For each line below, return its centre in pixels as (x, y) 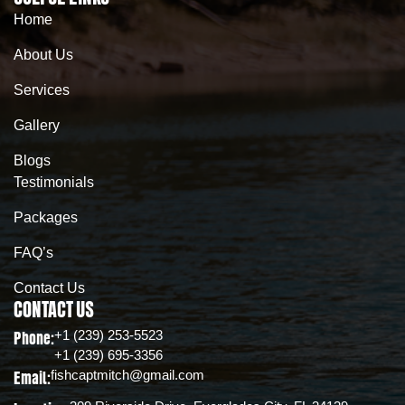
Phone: (34, 339)
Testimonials (54, 182)
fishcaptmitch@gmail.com (127, 374)
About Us (43, 54)
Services (42, 89)
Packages (46, 217)
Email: (32, 378)
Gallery (37, 125)
